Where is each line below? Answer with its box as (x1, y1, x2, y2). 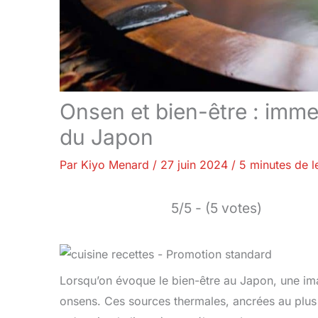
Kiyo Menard (81, 158, 153, 172)
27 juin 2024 (160, 158, 231, 172)
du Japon (60, 124, 153, 150)
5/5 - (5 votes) (171, 199, 262, 217)
